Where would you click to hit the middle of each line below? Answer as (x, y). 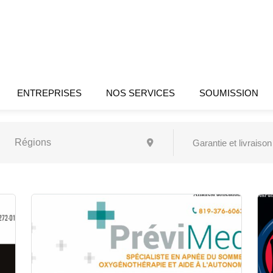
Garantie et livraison (232, 143)
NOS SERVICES (141, 93)
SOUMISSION (229, 93)
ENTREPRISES (50, 93)
